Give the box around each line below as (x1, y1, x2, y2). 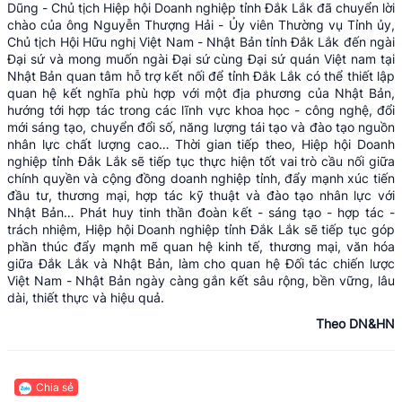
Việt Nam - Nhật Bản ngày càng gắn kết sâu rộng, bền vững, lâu (7, 272, 395, 288)
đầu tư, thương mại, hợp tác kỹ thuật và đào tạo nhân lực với (7, 187, 395, 203)
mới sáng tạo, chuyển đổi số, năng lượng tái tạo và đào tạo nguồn (7, 118, 395, 135)
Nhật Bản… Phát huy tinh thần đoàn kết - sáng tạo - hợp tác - (7, 204, 395, 220)
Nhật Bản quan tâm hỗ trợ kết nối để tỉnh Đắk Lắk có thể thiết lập (7, 67, 395, 83)
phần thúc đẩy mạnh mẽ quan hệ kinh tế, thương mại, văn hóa (7, 238, 395, 254)
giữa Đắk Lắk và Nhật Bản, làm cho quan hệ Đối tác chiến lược (7, 255, 395, 271)
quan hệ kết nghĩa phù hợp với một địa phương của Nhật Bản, (7, 84, 395, 100)
